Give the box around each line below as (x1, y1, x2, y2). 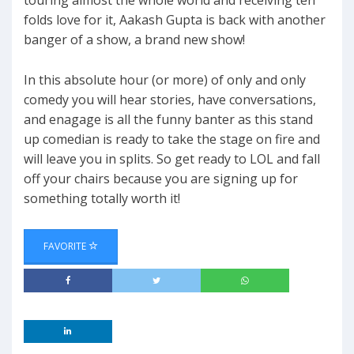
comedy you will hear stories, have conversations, (24, 91, 316, 109)
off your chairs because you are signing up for (24, 170, 298, 188)
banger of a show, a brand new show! (24, 31, 245, 49)
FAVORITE (43, 239, 88, 254)
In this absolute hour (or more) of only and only (24, 71, 306, 89)
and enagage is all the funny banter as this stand (24, 111, 313, 129)
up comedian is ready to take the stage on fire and (24, 130, 320, 149)
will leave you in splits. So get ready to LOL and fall (24, 150, 320, 168)
